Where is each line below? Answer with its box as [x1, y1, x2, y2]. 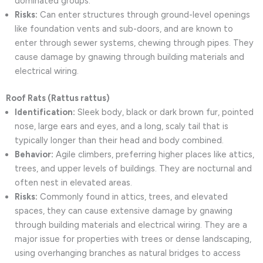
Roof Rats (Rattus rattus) [6, 92, 110, 103]
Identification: [15, 106, 75, 117]
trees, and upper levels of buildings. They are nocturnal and [15, 163, 252, 174]
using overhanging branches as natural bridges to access [15, 247, 241, 258]
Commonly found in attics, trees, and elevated [38, 191, 228, 202]
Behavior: [15, 149, 53, 160]
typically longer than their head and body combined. [15, 134, 224, 146]
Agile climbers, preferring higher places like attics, [53, 149, 254, 160]
